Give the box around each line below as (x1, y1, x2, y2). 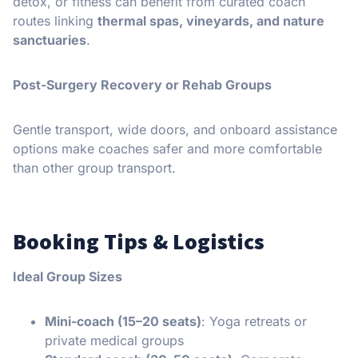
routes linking (13, 12, 97, 29)
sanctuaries (13, 31, 86, 48)
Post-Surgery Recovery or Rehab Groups (13, 76, 272, 93)
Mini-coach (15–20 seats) (45, 312, 201, 329)
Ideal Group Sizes (13, 268, 122, 284)
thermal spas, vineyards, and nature (97, 12, 324, 29)
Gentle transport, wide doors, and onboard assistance (13, 121, 337, 137)
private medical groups (45, 332, 184, 348)
